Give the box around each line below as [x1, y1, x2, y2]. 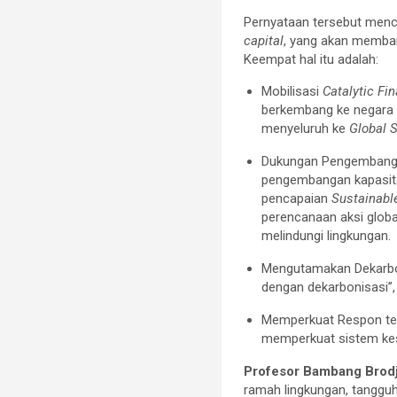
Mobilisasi [261, 82, 323, 99]
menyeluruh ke [261, 120, 350, 136]
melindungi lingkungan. [261, 227, 392, 244]
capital [244, 32, 284, 49]
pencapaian [261, 190, 332, 206]
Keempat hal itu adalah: [244, 51, 379, 67]
